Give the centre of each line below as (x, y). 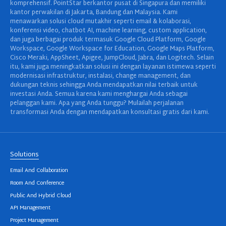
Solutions (24, 155)
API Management (30, 208)
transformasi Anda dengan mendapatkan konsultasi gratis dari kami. (110, 113)
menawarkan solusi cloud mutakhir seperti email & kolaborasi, (101, 22)
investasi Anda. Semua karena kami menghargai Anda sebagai (99, 95)
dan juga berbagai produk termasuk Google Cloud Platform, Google (108, 40)
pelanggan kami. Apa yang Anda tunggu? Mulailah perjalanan (97, 104)
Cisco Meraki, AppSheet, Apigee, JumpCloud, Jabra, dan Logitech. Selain (112, 58)
